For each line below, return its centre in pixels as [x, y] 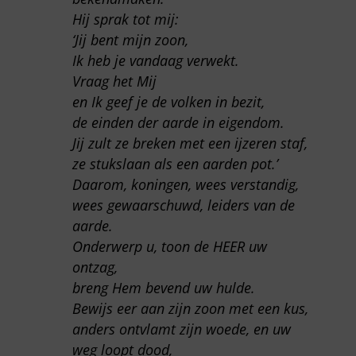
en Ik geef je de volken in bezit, [168, 101]
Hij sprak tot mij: [125, 19]
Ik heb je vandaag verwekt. [155, 60]
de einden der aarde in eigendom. [178, 122]
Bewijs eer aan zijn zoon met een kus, [190, 308]
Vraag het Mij [114, 81]
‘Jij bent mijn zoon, [130, 39]
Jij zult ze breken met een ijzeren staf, [190, 143]
